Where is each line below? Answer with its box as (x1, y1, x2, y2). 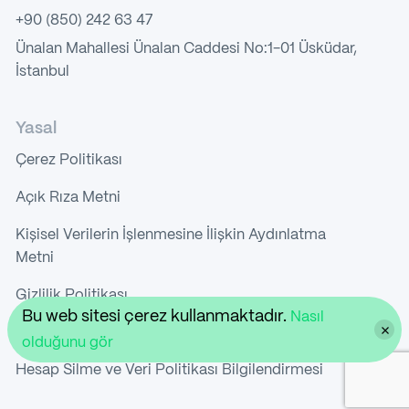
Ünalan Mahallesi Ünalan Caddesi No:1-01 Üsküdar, (15, 41, 357, 56)
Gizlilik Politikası (15, 288, 128, 302)
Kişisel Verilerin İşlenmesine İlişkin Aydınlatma (15, 227, 326, 242)
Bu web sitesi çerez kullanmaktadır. (22, 309, 291, 326)
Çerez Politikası (15, 152, 122, 167)
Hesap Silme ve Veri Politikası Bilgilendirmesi (15, 362, 323, 377)
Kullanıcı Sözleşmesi (15, 325, 154, 340)
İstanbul (15, 64, 69, 79)
